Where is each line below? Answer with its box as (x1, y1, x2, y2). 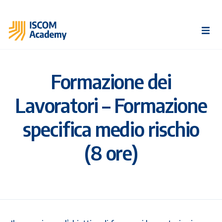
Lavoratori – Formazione (15, 92, 207, 117)
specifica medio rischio (22, 116, 200, 141)
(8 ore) (84, 140, 138, 165)
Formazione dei (50, 68, 172, 94)
